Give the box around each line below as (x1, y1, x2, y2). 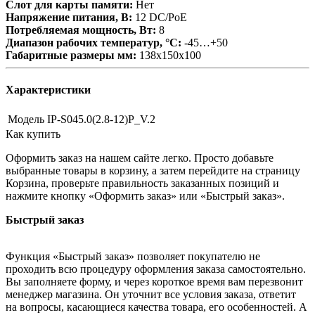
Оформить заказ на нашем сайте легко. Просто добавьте (6, 152, 274, 165)
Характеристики (6, 84, 91, 96)
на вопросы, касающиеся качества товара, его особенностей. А (6, 301, 307, 314)
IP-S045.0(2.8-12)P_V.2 (47, 113, 155, 126)
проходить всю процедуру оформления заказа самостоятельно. (6, 263, 306, 276)
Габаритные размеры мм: (6, 49, 136, 61)
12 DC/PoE (132, 11, 187, 23)
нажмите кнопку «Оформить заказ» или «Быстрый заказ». (6, 190, 285, 202)
